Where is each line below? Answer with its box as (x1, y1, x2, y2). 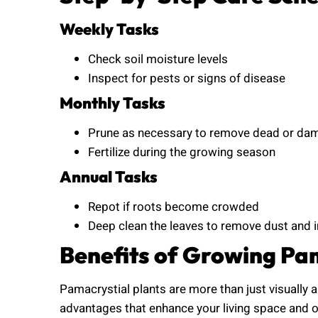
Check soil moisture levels (88, 50, 228, 68)
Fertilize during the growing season (88, 143, 275, 161)
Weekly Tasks (60, 18, 159, 39)
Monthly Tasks (60, 92, 165, 113)
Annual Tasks (60, 166, 158, 187)
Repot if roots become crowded (88, 197, 259, 216)
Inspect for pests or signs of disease (88, 69, 285, 87)
